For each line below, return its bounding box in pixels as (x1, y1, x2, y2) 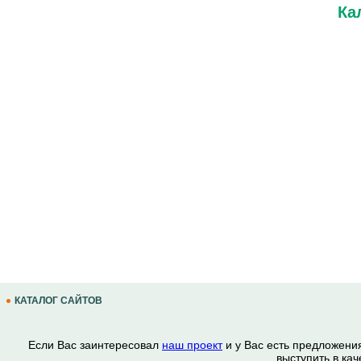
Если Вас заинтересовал (28, 338, 162, 351)
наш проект (162, 338, 222, 351)
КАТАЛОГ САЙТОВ (12, 295, 105, 306)
